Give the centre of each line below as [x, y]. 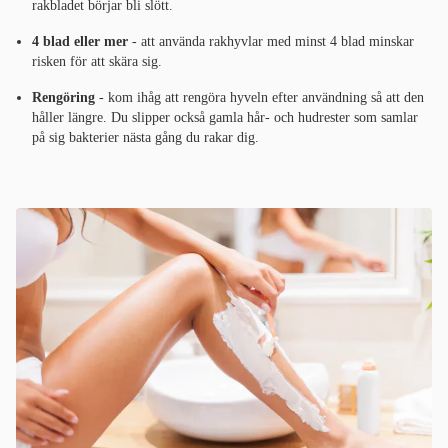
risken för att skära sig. [97, 62]
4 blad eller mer [80, 42]
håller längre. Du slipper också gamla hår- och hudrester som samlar [225, 118]
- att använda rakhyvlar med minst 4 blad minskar [271, 42]
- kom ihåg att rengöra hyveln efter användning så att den [259, 98]
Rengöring [63, 98]
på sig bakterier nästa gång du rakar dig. [145, 138]
